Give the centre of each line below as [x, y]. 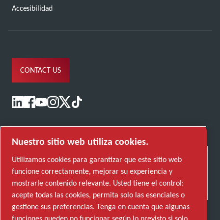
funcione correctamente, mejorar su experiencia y [92, 171]
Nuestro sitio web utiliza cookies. [80, 142]
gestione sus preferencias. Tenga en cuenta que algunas [101, 207]
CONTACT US [41, 70]
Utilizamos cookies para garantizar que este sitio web [97, 160]
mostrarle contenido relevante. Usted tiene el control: [98, 183]
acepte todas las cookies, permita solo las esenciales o [98, 195]
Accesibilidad [32, 8]
